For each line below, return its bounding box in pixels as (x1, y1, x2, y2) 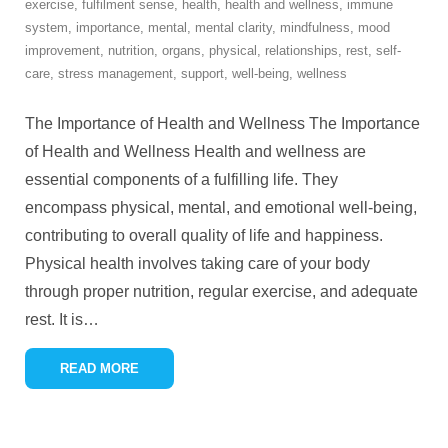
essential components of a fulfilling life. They (25, 171, 338, 189)
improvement (25, 43, 100, 59)
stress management (58, 66, 173, 82)
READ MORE (60, 361, 139, 377)
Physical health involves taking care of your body (25, 255, 370, 273)
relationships (265, 43, 338, 59)
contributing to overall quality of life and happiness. (25, 227, 383, 245)
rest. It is (25, 311, 83, 329)
